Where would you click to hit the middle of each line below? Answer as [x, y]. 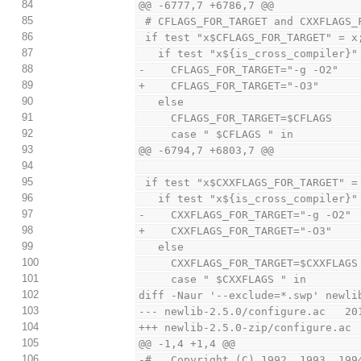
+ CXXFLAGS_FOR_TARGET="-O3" [236, 231]
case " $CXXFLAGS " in [239, 280]
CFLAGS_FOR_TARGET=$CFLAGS [252, 118]
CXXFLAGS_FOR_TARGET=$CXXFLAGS [265, 263]
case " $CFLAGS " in [232, 135]
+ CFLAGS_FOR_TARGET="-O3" [229, 86]
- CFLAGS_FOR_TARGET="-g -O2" [239, 70]
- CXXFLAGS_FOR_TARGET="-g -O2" [245, 215]
